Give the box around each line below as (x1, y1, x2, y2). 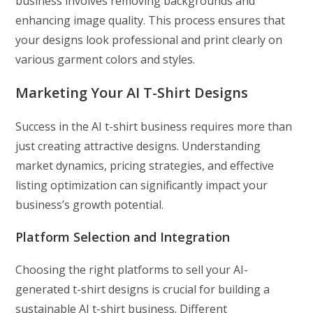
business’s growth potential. (15, 197, 164, 213)
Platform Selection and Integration (15, 228, 231, 246)
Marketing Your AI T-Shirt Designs (15, 83, 249, 103)
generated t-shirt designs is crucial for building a (15, 282, 270, 298)
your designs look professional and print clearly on (15, 32, 283, 48)
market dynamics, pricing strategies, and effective (15, 158, 275, 174)
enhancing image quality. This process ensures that (15, 13, 286, 29)
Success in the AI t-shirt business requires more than (15, 119, 293, 135)
